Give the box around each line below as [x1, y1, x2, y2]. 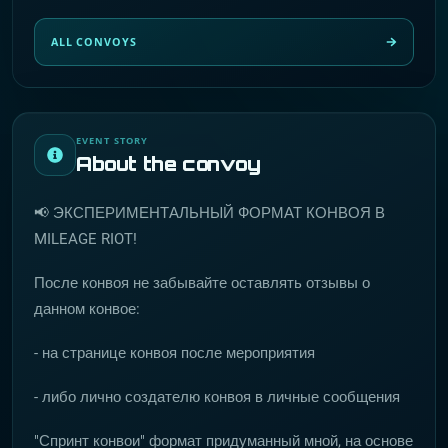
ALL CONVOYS [51, 35, 137, 49]
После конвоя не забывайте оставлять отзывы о [34, 274, 370, 292]
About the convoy [76, 151, 261, 176]
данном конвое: [34, 300, 140, 318]
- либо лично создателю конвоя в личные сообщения [34, 388, 400, 406]
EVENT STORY [76, 134, 149, 147]
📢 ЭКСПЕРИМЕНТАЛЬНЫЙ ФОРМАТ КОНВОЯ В [34, 204, 385, 222]
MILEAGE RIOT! [34, 230, 137, 248]
